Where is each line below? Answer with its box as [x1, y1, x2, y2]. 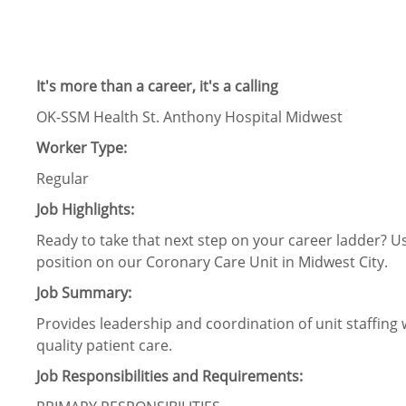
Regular [36, 169, 89, 189]
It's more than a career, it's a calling [36, 76, 278, 97]
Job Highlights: [36, 199, 134, 220]
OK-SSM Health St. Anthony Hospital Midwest [36, 107, 343, 128]
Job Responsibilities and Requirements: [36, 366, 303, 387]
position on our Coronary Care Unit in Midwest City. [36, 252, 388, 273]
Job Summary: [36, 283, 131, 304]
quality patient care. [36, 335, 172, 356]
